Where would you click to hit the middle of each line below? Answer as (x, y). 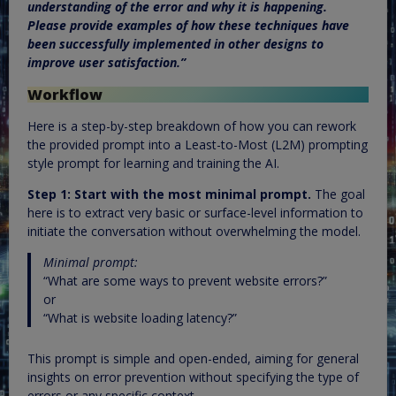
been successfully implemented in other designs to (175, 44)
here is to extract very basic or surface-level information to (195, 213)
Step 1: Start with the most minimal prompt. (169, 194)
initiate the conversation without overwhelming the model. (194, 232)
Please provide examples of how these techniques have (188, 26)
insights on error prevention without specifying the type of (193, 377)
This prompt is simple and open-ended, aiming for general (193, 358)
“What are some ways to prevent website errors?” (185, 281)
